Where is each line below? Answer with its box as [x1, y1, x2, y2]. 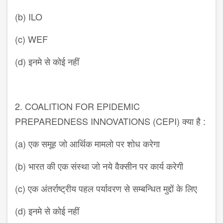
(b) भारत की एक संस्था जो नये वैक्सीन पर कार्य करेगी [15, 159, 183, 173]
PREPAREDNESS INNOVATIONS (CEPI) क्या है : [15, 114, 206, 128]
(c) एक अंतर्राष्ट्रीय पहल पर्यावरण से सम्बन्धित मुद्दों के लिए [15, 182, 197, 195]
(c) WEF [15, 32, 48, 46]
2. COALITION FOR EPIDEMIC [15, 100, 140, 113]
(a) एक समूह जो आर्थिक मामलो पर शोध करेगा [15, 137, 160, 150]
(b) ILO [15, 10, 42, 23]
